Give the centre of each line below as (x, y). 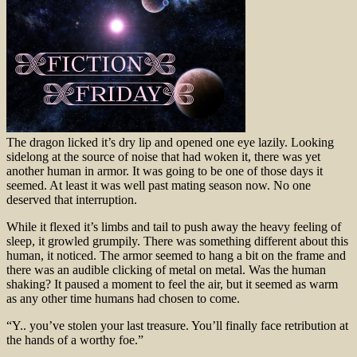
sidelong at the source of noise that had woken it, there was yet (163, 156)
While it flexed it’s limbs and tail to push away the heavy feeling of (174, 226)
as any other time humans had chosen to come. (123, 298)
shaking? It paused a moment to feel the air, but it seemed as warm (172, 284)
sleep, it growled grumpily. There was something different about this (177, 241)
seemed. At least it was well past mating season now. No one (159, 185)
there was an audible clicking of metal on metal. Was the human (166, 269)
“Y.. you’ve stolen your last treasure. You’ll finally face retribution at (177, 325)
